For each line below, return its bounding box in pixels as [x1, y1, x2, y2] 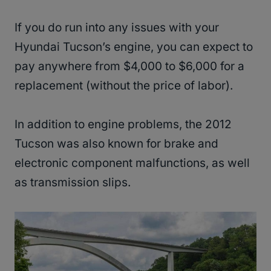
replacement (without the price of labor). [15, 79, 233, 93]
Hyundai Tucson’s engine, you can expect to [15, 40, 253, 54]
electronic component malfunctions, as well [15, 156, 250, 171]
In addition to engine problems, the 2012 [15, 117, 232, 132]
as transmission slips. [15, 175, 131, 190]
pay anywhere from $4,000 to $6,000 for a [15, 59, 244, 74]
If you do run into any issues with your [15, 21, 219, 35]
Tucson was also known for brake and [15, 137, 218, 151]
